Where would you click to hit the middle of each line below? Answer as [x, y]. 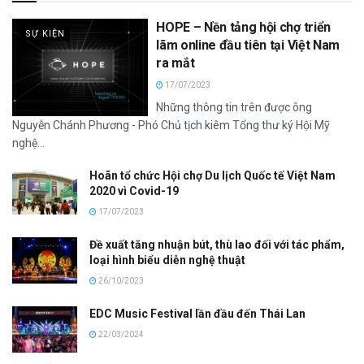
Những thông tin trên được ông [234, 108]
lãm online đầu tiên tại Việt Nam [248, 45]
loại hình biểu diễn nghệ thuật [167, 260]
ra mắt [175, 63]
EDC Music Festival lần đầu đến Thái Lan [197, 314]
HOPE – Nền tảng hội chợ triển [243, 28]
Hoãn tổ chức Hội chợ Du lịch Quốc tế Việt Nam [212, 176]
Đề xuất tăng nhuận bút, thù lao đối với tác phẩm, [217, 245]
